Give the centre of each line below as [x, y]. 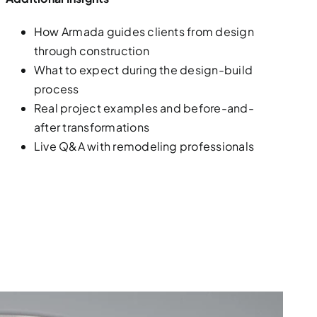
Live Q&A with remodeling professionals [144, 146]
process [57, 89]
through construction [92, 51]
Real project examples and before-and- [144, 108]
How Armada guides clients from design [144, 31]
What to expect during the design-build [143, 70]
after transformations [93, 127]
